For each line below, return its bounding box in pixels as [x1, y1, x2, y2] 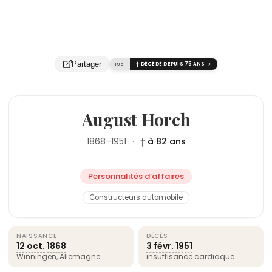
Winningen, [16, 251, 59, 262]
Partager [72, 59, 101, 69]
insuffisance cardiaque [146, 251, 234, 262]
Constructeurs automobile [89, 192, 183, 202]
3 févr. [146, 239, 174, 252]
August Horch [81, 107, 191, 131]
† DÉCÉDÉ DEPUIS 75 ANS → [136, 60, 211, 67]
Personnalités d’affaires [88, 170, 184, 182]
